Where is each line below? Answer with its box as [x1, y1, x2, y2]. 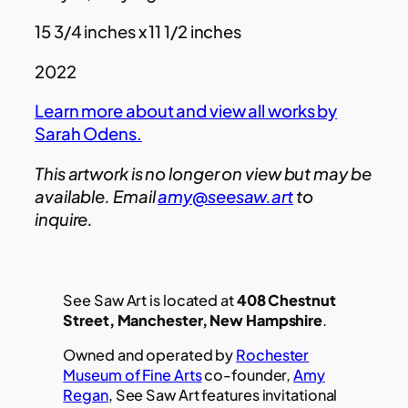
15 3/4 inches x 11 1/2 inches [35, 21, 242, 43]
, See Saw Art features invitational [107, 384, 338, 404]
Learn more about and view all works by [35, 100, 338, 122]
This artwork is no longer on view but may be [35, 162, 372, 184]
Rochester [236, 344, 310, 364]
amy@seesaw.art [158, 185, 293, 207]
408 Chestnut [233, 290, 336, 310]
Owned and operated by [63, 344, 237, 364]
